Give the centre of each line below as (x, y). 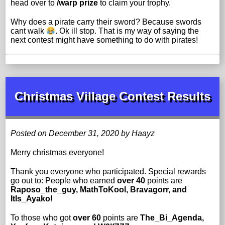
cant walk (29, 31)
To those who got (42, 217)
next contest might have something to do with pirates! (104, 40)
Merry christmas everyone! (58, 152)
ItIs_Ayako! (32, 198)
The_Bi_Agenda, (172, 217)
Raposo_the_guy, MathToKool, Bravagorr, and (99, 189)
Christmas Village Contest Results (112, 96)
